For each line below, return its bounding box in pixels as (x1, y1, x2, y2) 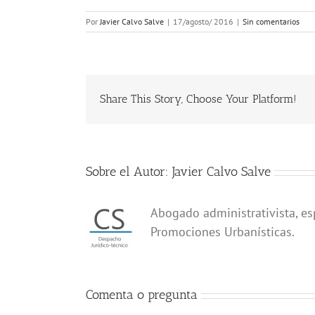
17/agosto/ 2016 (173, 16, 233, 27)
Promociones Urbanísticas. (150, 224, 295, 240)
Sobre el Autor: (86, 164, 172, 179)
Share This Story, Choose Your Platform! (100, 92, 297, 105)
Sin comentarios (243, 16, 300, 27)
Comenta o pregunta (86, 287, 198, 302)
